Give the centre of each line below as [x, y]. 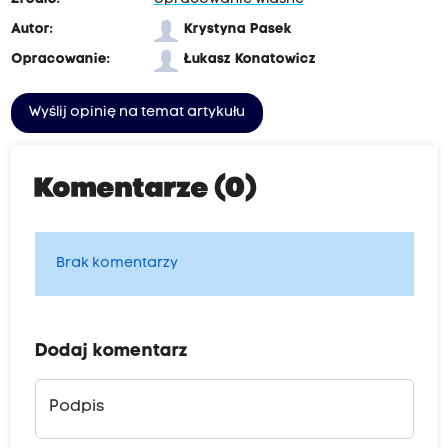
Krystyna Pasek [237, 30]
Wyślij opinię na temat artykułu [136, 113]
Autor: [31, 30]
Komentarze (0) [145, 190]
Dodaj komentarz [111, 352]
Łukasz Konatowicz [249, 60]
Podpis [76, 407]
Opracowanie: [60, 60]
